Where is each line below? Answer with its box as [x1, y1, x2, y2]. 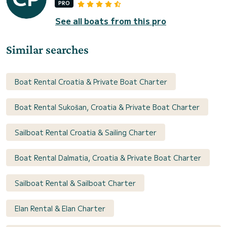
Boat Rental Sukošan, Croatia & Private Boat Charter [15, 101, 200, 112]
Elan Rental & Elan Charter [15, 203, 105, 213]
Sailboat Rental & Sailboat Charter [15, 177, 136, 188]
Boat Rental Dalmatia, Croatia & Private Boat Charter [15, 152, 201, 163]
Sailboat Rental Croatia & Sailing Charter [15, 127, 157, 137]
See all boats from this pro [55, 14, 166, 27]
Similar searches [6, 42, 89, 56]
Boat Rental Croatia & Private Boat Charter [15, 76, 167, 87]
